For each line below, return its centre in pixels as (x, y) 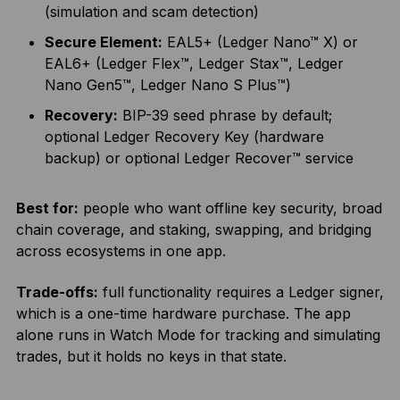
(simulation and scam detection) (151, 12)
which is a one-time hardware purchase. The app (183, 313)
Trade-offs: (57, 292)
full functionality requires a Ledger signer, (241, 292)
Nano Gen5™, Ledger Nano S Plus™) (167, 85)
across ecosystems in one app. (121, 251)
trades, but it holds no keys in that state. (151, 356)
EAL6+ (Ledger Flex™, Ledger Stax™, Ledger (194, 63)
